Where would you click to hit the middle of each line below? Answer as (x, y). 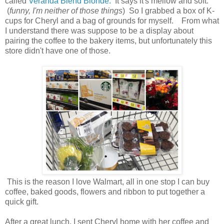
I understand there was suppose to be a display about (99, 30)
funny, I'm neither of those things (66, 10)
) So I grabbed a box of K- (168, 10)
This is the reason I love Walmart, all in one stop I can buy (107, 181)
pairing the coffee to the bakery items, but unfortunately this (108, 40)
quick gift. (22, 201)
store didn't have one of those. (58, 50)
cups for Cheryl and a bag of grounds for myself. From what (112, 20)
